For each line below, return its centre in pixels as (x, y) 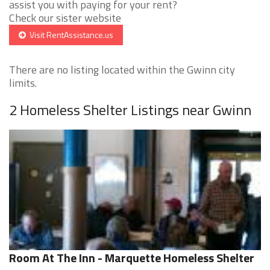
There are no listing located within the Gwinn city (122, 70)
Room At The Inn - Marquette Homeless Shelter (132, 258)
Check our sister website (65, 18)
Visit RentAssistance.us (70, 35)
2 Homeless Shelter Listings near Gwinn (130, 110)
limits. (23, 83)
